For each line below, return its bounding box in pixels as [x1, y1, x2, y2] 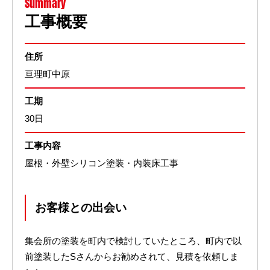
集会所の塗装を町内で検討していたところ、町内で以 [25, 236, 242, 246]
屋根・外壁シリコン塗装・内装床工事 [25, 159, 178, 169]
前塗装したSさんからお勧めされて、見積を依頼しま [25, 252, 239, 262]
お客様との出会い [35, 201, 127, 215]
